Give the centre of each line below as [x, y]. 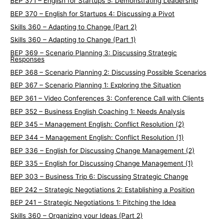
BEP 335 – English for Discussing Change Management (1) [102, 164]
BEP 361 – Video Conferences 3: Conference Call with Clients [107, 99]
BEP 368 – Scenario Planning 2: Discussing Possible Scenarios [109, 72]
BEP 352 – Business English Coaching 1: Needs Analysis [98, 111]
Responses [28, 59]
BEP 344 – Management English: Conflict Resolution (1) [97, 138]
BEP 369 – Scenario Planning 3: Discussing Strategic [94, 53]
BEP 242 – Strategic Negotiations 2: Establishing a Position [103, 189]
